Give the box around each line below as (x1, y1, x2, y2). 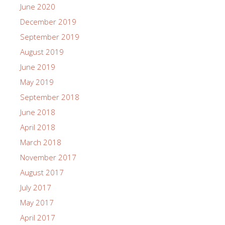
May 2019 (20, 77, 54, 87)
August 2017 (20, 167, 64, 178)
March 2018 (20, 137, 61, 148)
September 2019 (20, 32, 79, 42)
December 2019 (20, 17, 76, 27)
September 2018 (20, 92, 79, 102)
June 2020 (20, 2, 55, 12)
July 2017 (20, 182, 51, 193)
